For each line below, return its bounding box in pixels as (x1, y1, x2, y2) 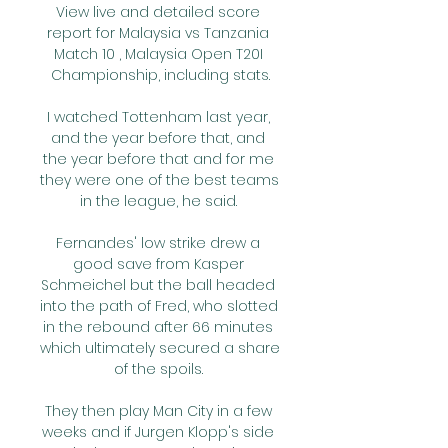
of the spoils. (113, 359, 207, 379)
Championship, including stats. (50, 65, 270, 85)
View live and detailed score (56, 2, 260, 22)
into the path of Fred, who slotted (40, 296, 278, 316)
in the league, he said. (79, 191, 241, 211)
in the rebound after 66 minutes (43, 317, 273, 337)
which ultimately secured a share (40, 338, 280, 358)
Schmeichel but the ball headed (41, 275, 275, 295)
